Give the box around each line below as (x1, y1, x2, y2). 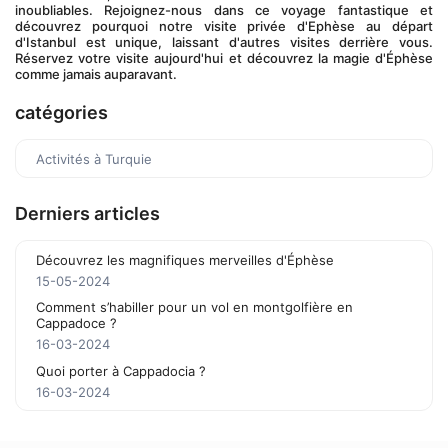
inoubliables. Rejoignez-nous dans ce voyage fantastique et (15, 2, 433, 18)
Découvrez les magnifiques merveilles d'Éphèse (36, 252, 334, 268)
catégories (15, 102, 108, 123)
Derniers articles (15, 203, 160, 224)
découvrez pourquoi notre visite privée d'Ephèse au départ (15, 18, 433, 34)
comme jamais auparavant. (15, 66, 177, 82)
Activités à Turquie (36, 151, 152, 167)
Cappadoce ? (36, 315, 117, 331)
